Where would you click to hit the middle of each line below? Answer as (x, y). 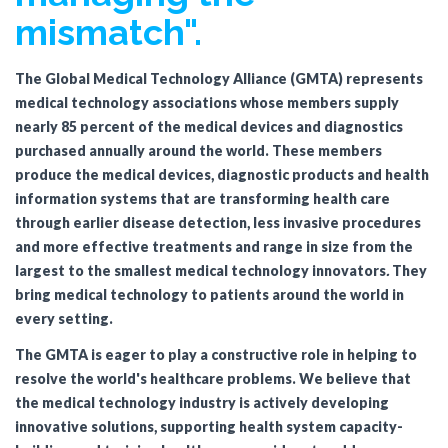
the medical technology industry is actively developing (202, 402)
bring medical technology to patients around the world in (209, 294)
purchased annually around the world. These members (198, 150)
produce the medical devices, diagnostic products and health (222, 174)
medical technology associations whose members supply (207, 102)
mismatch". (108, 32)
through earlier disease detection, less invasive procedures (218, 222)
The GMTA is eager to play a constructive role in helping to (216, 354)
